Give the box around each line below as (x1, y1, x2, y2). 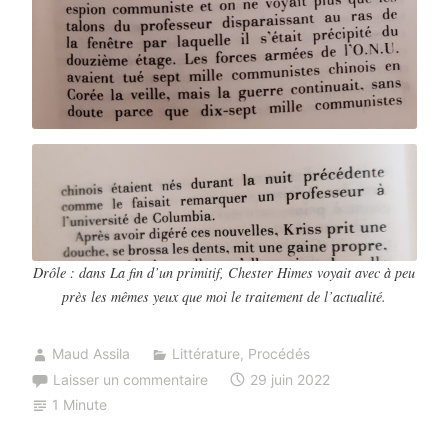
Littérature (171, 345, 240, 363)
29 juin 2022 (249, 370, 330, 388)
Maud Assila (51, 345, 130, 363)
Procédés (247, 345, 310, 363)
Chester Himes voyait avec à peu (224, 263, 415, 283)
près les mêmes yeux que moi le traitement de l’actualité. (62, 287, 386, 307)
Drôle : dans (33, 263, 106, 283)
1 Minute (51, 395, 107, 413)
